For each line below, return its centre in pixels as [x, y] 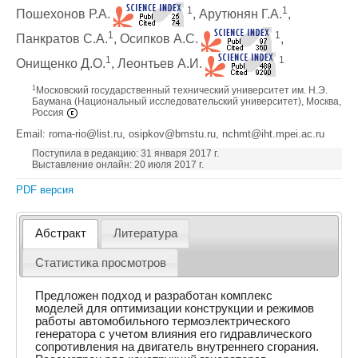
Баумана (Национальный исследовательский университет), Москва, [187, 101]
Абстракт [60, 234]
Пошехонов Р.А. [65, 14]
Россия [49, 113]
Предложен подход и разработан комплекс [154, 295]
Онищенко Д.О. [61, 63]
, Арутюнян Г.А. [237, 14]
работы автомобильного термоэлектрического [163, 321]
